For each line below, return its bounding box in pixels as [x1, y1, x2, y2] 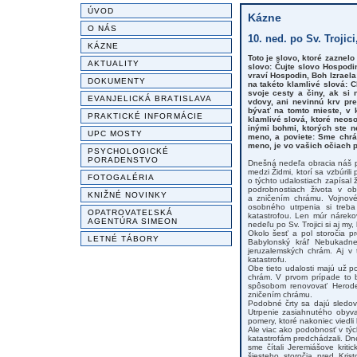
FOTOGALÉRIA [87, 173, 155, 182]
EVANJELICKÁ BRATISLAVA [87, 94, 212, 103]
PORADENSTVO [87, 155, 159, 164]
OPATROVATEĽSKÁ [87, 208, 174, 217]
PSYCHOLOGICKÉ [87, 147, 170, 155]
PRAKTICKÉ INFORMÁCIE [87, 112, 203, 120]
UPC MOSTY [87, 129, 143, 138]
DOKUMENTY [87, 76, 147, 85]
